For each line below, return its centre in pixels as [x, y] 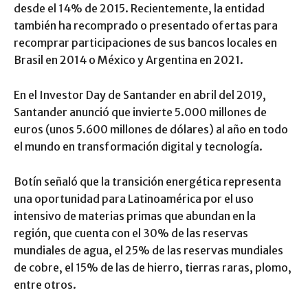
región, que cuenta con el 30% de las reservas [131, 233]
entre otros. [45, 285]
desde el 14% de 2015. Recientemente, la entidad [139, 9]
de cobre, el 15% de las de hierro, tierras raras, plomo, [153, 268]
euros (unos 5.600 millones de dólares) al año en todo [151, 130]
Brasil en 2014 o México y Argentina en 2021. [129, 60]
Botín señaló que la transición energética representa [147, 182]
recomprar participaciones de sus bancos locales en [145, 43]
